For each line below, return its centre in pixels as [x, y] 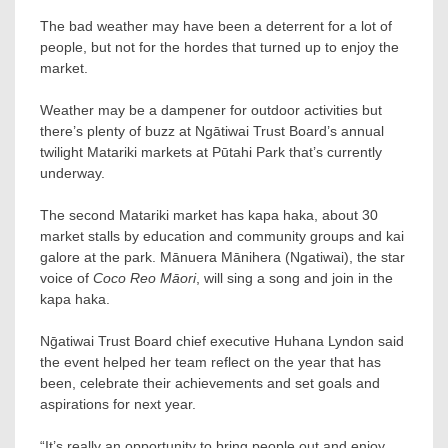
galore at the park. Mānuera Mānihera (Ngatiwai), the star [222, 256]
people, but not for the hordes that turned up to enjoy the [219, 46]
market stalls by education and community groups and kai [222, 235]
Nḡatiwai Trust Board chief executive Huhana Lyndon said [222, 340]
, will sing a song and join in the [294, 277]
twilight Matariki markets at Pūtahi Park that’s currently [211, 151]
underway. [72, 172]
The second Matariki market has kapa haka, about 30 [209, 214]
